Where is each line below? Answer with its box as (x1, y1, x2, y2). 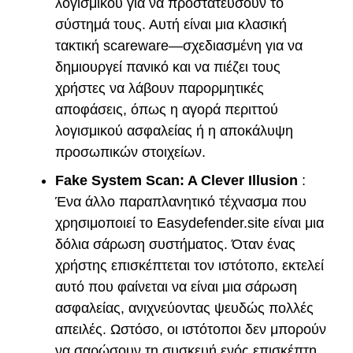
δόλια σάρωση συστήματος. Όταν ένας (55, 236, 295, 253)
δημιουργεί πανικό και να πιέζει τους (55, 59, 281, 76)
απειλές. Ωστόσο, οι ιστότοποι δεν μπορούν (55, 321, 326, 338)
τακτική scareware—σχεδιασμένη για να (55, 38, 303, 54)
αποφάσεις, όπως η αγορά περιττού (55, 102, 278, 118)
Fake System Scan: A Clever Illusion (55, 173, 298, 189)
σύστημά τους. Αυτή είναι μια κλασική (55, 17, 287, 33)
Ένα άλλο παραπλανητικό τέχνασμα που (55, 194, 307, 210)
